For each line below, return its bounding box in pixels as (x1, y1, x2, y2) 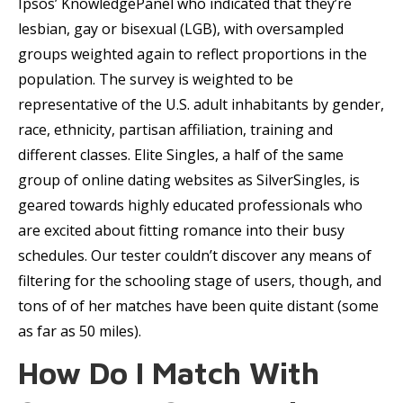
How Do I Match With (18, 354, 319, 390)
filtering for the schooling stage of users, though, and (18, 271, 381, 291)
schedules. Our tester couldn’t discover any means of (18, 246, 372, 265)
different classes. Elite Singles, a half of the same (18, 145, 344, 165)
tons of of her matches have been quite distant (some (18, 296, 379, 316)
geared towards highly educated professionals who (18, 195, 363, 215)
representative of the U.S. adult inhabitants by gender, (18, 94, 384, 114)
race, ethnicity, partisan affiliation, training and (18, 120, 333, 139)
